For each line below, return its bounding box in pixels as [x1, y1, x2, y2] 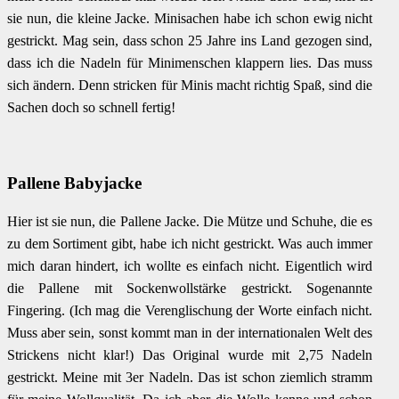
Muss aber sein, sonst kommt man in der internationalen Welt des [7, 325, 373, 341]
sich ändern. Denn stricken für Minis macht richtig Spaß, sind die [7, 77, 373, 93]
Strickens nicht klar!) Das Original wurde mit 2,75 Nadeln [7, 347, 373, 363]
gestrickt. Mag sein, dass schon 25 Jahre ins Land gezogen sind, [7, 32, 373, 48]
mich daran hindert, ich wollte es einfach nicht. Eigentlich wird [7, 258, 373, 274]
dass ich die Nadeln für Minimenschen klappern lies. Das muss [7, 54, 373, 70]
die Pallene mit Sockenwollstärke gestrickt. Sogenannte [7, 281, 373, 297]
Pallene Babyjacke [7, 173, 142, 192]
